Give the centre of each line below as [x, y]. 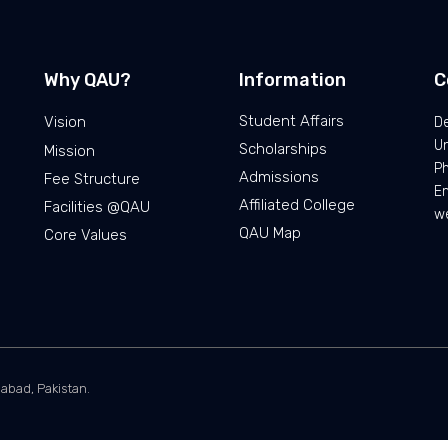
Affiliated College [297, 204]
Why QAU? [87, 79]
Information [292, 79]
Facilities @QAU [97, 206]
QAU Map [270, 232]
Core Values [85, 234]
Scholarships [283, 148]
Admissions [279, 176]
